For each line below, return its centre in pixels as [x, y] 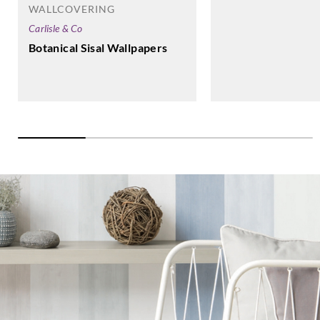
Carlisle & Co [56, 29]
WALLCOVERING [72, 9]
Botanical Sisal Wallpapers [98, 48]
